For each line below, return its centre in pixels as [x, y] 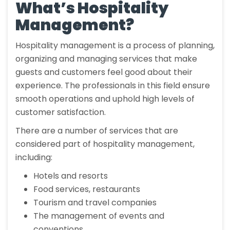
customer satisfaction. [61, 112]
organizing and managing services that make [106, 59]
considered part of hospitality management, [105, 144]
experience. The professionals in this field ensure [113, 86]
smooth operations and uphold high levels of [105, 99]
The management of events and [99, 216]
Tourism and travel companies [95, 203]
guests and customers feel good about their [104, 72]
